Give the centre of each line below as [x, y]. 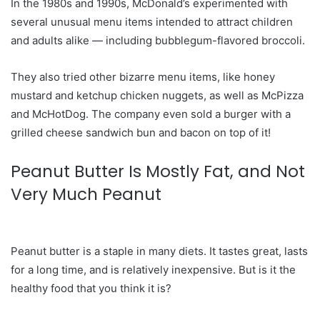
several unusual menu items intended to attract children [152, 22]
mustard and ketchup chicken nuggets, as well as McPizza [157, 95]
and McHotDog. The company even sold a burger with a [151, 114]
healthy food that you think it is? [91, 288]
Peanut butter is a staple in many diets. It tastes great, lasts [159, 251]
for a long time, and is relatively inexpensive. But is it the [153, 270]
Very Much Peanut [86, 194]
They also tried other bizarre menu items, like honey [143, 77]
